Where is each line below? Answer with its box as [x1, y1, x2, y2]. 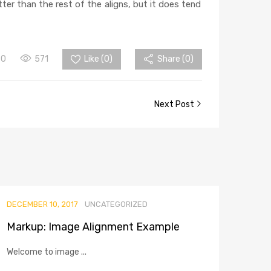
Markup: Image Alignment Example [7, 220, 180, 234]
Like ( [84, 54, 104, 65]
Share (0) [157, 54, 194, 65]
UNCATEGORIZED [85, 200, 148, 209]
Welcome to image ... [7, 247, 87, 258]
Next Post [154, 99, 196, 110]
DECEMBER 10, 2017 [7, 200, 78, 209]
